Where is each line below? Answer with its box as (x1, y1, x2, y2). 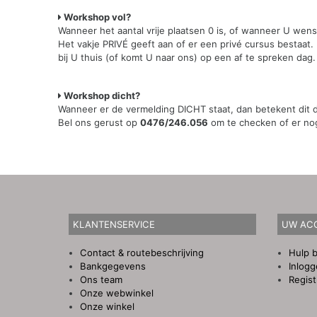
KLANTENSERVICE (73, 219, 156, 231)
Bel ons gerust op (58, 117, 141, 129)
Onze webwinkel (79, 287, 154, 299)
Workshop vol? (62, 11, 132, 23)
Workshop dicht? (62, 90, 141, 102)
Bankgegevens (79, 260, 146, 272)
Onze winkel (79, 300, 134, 312)
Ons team (79, 273, 122, 285)
